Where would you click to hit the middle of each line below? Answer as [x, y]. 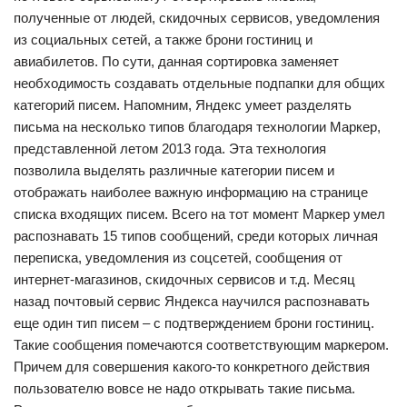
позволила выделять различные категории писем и [174, 170]
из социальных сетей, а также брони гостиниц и [163, 40]
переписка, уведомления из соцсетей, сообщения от [178, 258]
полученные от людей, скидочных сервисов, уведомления [197, 18]
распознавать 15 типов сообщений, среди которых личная [196, 236]
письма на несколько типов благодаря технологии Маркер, [197, 127]
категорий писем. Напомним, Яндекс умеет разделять [183, 105]
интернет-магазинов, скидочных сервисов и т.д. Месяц [184, 279]
